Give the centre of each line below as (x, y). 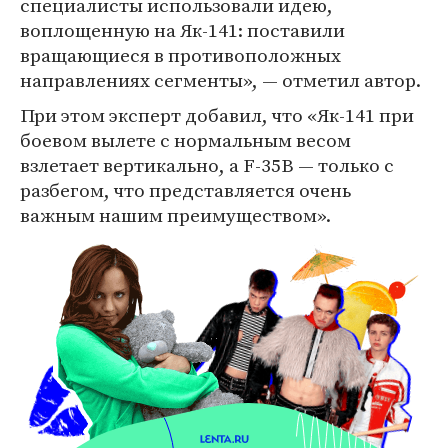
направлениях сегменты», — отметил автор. (220, 80)
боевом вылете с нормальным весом (185, 140)
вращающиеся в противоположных (180, 55)
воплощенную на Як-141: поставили (182, 30)
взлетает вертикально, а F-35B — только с (207, 165)
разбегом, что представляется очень (185, 190)
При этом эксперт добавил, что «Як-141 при (217, 115)
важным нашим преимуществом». (175, 215)
